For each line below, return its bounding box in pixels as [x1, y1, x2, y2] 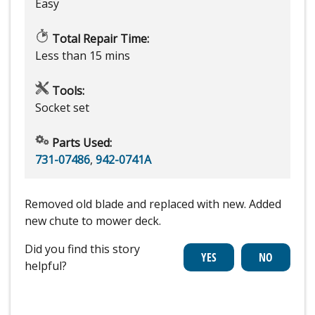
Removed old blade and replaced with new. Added [25, 196, 281, 212]
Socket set [35, 100, 89, 116]
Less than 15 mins [35, 48, 130, 64]
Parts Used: [49, 135, 112, 151]
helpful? [25, 258, 67, 274]
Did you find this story [25, 241, 140, 257]
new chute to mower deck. [25, 213, 161, 229]
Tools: [49, 83, 84, 99]
